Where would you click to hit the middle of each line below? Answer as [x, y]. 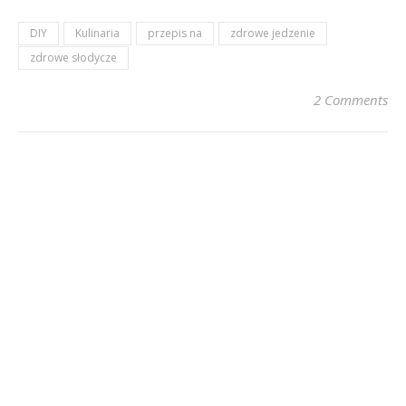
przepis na [175, 33]
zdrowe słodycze [73, 58]
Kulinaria [97, 33]
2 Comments [351, 100]
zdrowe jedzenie [273, 33]
